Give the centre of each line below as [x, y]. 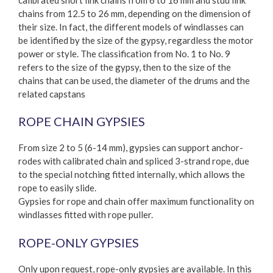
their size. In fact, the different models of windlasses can [131, 27]
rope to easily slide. [57, 188]
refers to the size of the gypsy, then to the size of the [125, 67]
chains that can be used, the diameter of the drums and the [134, 80]
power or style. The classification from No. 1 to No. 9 [124, 53]
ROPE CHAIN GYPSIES [82, 121]
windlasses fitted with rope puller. [86, 214]
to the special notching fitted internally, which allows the [132, 174]
